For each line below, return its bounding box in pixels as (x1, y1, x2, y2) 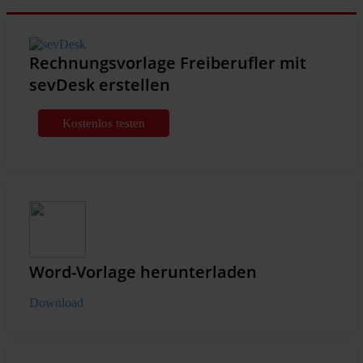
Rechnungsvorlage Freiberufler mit (29, 52, 306, 75)
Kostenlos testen (62, 117, 145, 130)
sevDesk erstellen (29, 74, 170, 96)
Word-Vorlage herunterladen (29, 261, 257, 284)
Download (29, 296, 83, 310)
